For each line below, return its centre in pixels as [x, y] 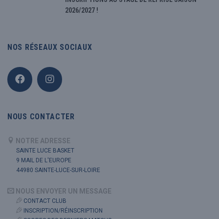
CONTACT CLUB [44, 201]
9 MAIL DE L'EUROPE [44, 161]
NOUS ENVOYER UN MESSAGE [64, 191]
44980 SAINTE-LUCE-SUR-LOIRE [58, 170]
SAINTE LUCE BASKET [45, 151]
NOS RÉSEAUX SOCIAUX [50, 47]
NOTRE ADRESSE [43, 141]
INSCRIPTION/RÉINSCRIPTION [62, 211]
